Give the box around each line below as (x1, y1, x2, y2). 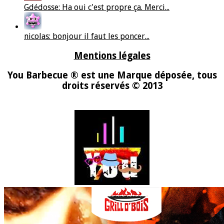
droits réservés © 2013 (61, 80, 162, 91)
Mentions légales (73, 50, 150, 61)
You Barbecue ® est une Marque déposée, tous (7, 70, 217, 81)
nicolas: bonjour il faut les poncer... (24, 31, 149, 41)
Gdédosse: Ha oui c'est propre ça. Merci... (24, 2, 169, 12)
